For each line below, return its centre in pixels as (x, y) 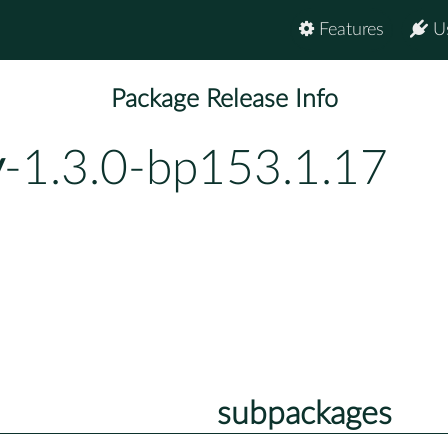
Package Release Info (224, 100)
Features (349, 30)
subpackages (304, 413)
